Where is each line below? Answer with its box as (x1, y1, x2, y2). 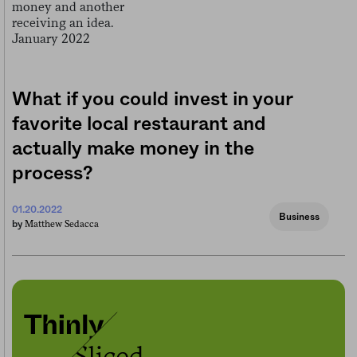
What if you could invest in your (12, 89, 292, 109)
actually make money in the (12, 139, 254, 159)
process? (12, 163, 93, 183)
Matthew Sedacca (25, 218, 99, 229)
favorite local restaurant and (12, 114, 266, 134)
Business (279, 211, 320, 222)
